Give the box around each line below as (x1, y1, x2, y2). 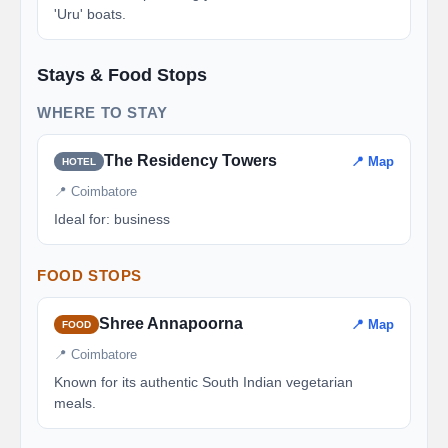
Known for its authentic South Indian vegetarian (54, 374, 353, 390)
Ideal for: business (54, 211, 170, 227)
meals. (54, 395, 96, 411)
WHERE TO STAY (37, 104, 168, 121)
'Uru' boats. (54, 6, 126, 22)
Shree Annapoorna (99, 315, 243, 332)
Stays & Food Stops (37, 64, 207, 85)
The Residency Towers (104, 152, 277, 169)
